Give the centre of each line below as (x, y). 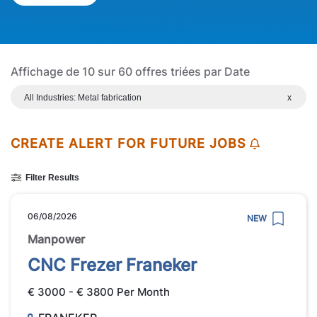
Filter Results (52, 178)
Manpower (56, 239)
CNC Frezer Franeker (112, 265)
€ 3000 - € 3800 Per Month (99, 292)
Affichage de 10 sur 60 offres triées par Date (130, 72)
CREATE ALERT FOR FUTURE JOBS (128, 144)
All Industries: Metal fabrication (83, 98)
